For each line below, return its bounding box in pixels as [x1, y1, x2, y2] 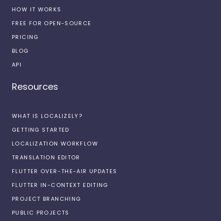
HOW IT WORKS [12, 5, 62, 13]
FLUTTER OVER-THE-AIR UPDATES [12, 167, 117, 175]
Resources [12, 80, 58, 93]
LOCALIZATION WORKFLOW [12, 139, 98, 147]
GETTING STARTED [12, 125, 70, 134]
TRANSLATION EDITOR [12, 153, 80, 161]
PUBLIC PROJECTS [12, 208, 70, 217]
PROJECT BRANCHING [12, 194, 81, 203]
